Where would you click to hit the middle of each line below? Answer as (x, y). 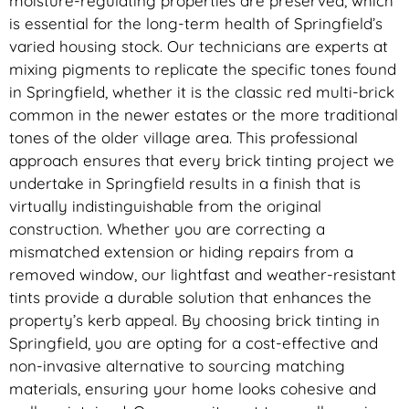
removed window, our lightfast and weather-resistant (203, 275)
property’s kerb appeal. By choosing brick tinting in (194, 320)
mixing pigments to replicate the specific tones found (203, 69)
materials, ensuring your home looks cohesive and (193, 389)
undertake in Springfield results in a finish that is (185, 184)
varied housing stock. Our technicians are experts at (199, 47)
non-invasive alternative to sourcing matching (177, 366)
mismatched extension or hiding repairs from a (181, 252)
